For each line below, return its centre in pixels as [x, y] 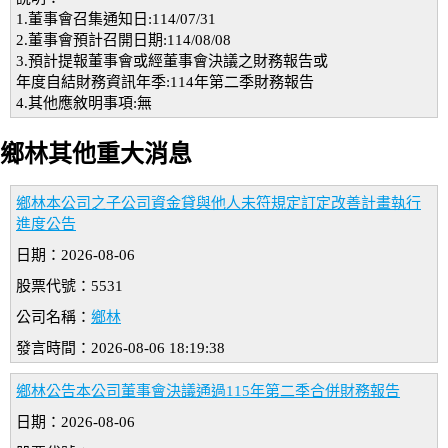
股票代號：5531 [69, 286]
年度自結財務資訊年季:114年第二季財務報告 [165, 82]
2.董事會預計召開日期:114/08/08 [123, 40]
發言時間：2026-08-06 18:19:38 [120, 348]
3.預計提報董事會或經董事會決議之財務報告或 [172, 61]
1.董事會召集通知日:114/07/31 [116, 19]
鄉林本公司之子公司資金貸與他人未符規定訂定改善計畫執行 [218, 203]
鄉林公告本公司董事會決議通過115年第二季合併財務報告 [208, 391]
